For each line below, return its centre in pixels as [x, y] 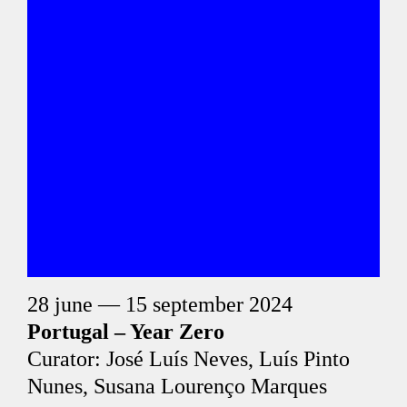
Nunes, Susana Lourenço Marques [177, 386]
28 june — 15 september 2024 [160, 304]
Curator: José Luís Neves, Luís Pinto [189, 359]
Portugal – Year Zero [126, 332]
